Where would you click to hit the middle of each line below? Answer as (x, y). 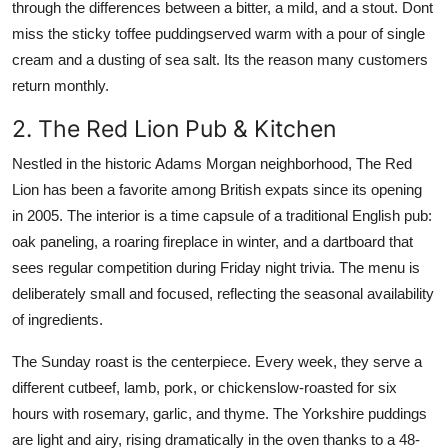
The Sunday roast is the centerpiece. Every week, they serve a (217, 361)
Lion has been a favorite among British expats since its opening (217, 189)
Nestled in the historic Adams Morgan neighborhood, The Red (212, 163)
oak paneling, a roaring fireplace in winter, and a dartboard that (212, 241)
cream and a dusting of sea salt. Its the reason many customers (220, 59)
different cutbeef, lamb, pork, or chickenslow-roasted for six (204, 387)
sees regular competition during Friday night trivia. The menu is (216, 267)
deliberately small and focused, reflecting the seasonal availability (223, 293)
